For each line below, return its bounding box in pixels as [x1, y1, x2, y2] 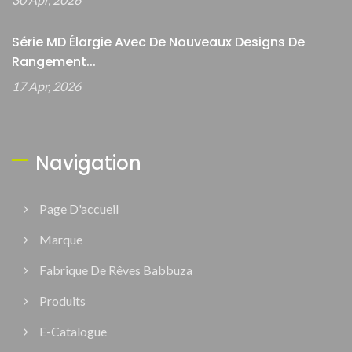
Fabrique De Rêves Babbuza [39, 262, 192, 278]
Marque [39, 232, 82, 247]
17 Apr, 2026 [12, 79, 81, 94]
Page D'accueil [39, 201, 119, 217]
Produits [39, 293, 86, 309]
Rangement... [12, 53, 96, 71]
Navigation [35, 150, 141, 177]
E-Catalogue [39, 324, 107, 339]
